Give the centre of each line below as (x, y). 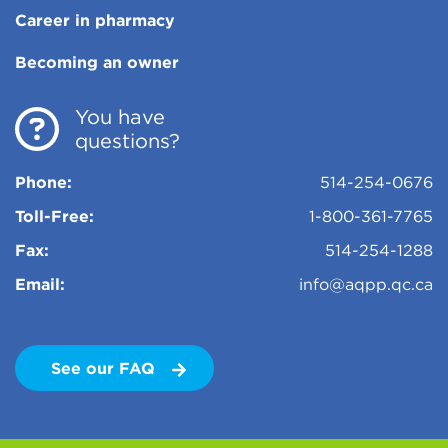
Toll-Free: (54, 216)
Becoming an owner (97, 62)
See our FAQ (105, 368)
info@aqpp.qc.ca (366, 284)
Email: (40, 284)
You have (120, 116)
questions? (127, 140)
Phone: (43, 182)
